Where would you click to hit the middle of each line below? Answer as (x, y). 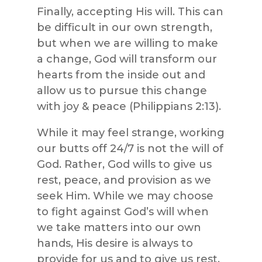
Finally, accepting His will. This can (130, 11)
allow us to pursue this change (122, 90)
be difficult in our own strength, (124, 27)
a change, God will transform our (127, 59)
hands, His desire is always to (115, 243)
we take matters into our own (119, 227)
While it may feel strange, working (130, 132)
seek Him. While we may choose (125, 196)
